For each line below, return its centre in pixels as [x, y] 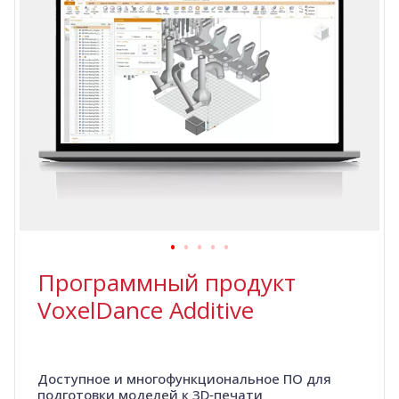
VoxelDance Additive [146, 310]
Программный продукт [167, 283]
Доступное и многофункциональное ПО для [184, 379]
